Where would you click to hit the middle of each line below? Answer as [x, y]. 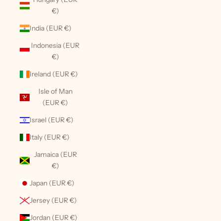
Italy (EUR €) [50, 137]
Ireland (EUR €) [54, 74]
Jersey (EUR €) [53, 200]
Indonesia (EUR [55, 45]
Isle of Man [55, 91]
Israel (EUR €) [52, 120]
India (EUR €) [51, 28]
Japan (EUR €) [52, 183]
